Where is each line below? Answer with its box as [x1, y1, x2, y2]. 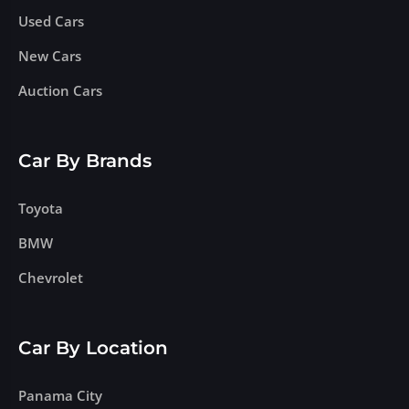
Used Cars [18, 12, 85, 30]
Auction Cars [18, 81, 103, 100]
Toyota [18, 199, 64, 217]
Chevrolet [18, 268, 84, 287]
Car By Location [18, 337, 169, 359]
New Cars [18, 47, 82, 65]
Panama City [18, 386, 103, 404]
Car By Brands [18, 150, 152, 172]
